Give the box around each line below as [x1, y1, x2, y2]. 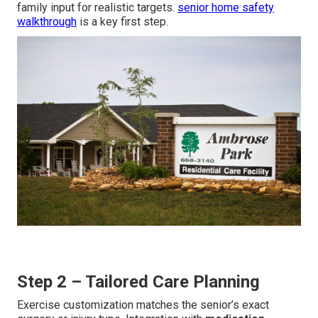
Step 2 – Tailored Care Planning [17, 271, 260, 292]
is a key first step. [77, 15, 168, 29]
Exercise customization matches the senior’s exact [17, 297, 269, 312]
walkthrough [17, 15, 77, 29]
